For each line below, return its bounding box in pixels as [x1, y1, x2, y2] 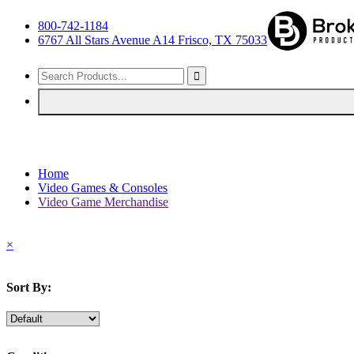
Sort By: [6, 280, 51, 294]
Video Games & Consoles [38, 180, 168, 194]
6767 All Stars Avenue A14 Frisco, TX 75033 [38, 33, 267, 47]
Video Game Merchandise [38, 194, 168, 209]
